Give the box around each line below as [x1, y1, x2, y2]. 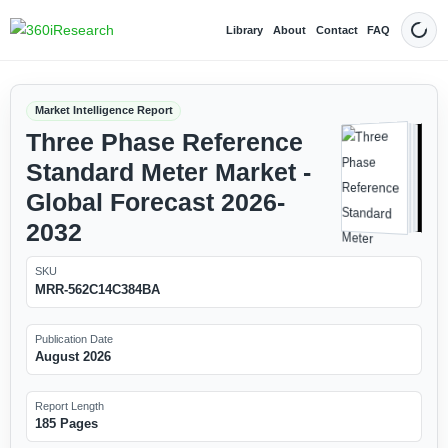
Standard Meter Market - [25, 158, 311, 186]
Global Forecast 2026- [25, 188, 285, 216]
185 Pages [34, 416, 98, 432]
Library [226, 23, 264, 36]
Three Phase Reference [25, 128, 303, 156]
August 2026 [34, 348, 111, 364]
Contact [315, 23, 358, 36]
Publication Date [34, 332, 113, 345]
